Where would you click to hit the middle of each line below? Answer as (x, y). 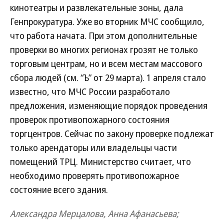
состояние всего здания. (59, 189)
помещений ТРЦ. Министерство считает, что (100, 161)
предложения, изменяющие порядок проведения (109, 105)
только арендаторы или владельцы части (93, 147)
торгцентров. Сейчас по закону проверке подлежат (112, 133)
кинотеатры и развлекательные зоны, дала (96, 7)
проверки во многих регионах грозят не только (104, 49)
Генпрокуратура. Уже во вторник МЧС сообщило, (107, 21)
